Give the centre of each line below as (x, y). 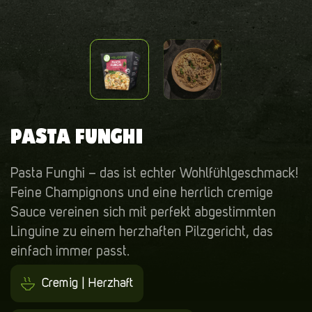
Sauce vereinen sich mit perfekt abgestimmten (143, 213)
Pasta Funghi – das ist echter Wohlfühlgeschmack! (155, 174)
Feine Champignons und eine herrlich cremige (142, 193)
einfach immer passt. (70, 252)
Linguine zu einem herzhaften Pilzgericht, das (142, 232)
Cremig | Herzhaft (87, 284)
